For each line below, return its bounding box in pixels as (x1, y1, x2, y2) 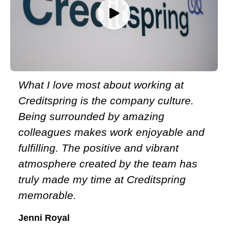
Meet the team (47, 20, 181, 43)
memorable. (18, 189, 76, 201)
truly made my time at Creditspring (18, 173, 186, 185)
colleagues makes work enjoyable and (18, 126, 205, 138)
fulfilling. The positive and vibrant (18, 141, 179, 154)
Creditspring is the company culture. (18, 94, 194, 106)
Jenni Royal (18, 212, 70, 223)
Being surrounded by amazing (18, 110, 164, 122)
